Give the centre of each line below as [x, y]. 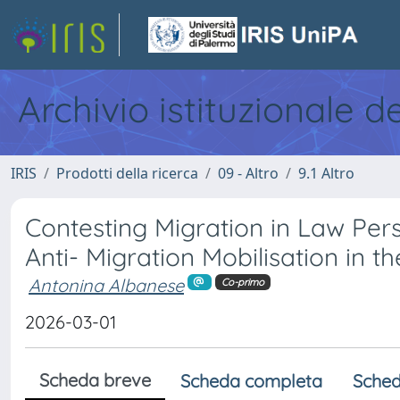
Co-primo [242, 282]
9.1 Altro [326, 173]
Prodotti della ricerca [127, 173]
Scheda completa [251, 380]
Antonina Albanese [106, 285]
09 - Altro [248, 173]
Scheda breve [95, 379]
